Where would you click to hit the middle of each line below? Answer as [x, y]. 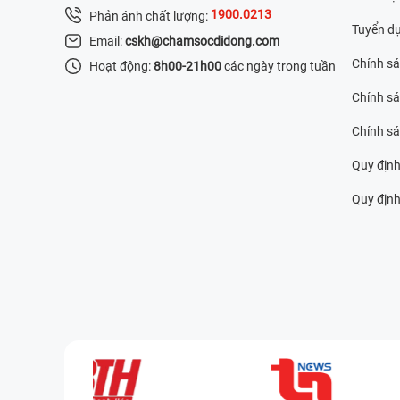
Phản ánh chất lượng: [150, 16]
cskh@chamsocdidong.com [202, 41]
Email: [107, 41]
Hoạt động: [121, 66]
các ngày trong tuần [279, 66]
